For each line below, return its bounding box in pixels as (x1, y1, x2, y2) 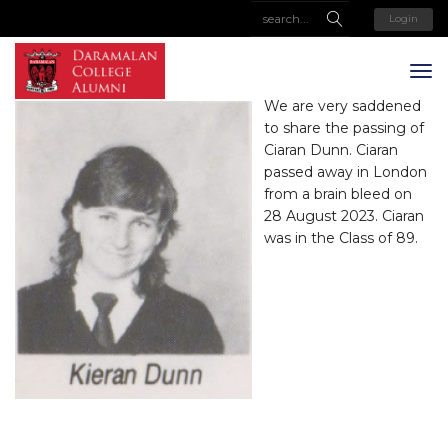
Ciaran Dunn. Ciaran (264, 141, 398, 159)
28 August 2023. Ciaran (264, 207, 424, 225)
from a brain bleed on (264, 185, 412, 203)
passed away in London (264, 163, 427, 181)
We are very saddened (264, 97, 421, 115)
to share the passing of (264, 119, 424, 137)
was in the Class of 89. (264, 229, 422, 247)
